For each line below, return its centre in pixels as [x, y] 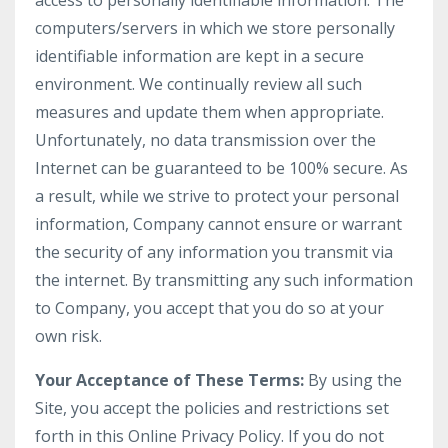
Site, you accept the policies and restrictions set [212, 408]
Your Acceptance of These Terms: [169, 380]
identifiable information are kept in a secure [199, 56]
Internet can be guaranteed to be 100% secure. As [221, 168]
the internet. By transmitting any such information [224, 280]
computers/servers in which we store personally [215, 28]
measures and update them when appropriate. [209, 112]
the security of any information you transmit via [214, 252]
